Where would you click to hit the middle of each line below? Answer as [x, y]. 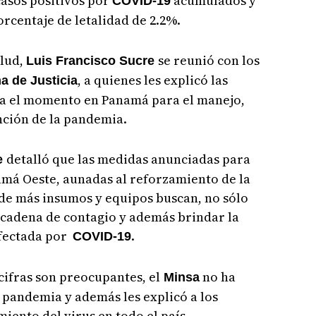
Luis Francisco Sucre [92, 60]
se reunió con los [208, 60]
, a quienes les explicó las [152, 80]
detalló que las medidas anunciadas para [128, 159]
